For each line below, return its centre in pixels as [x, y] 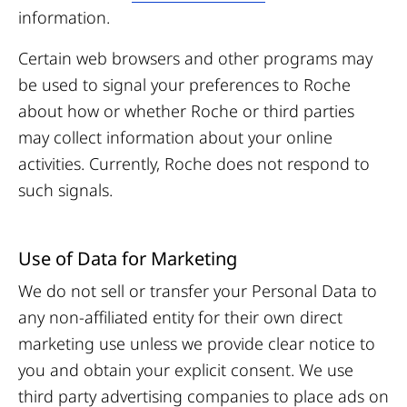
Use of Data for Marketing [128, 258]
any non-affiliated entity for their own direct [180, 317]
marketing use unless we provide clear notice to [197, 343]
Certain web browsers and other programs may [195, 58]
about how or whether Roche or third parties [186, 111]
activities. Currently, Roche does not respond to [194, 164]
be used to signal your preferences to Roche [184, 84]
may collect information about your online [175, 137]
